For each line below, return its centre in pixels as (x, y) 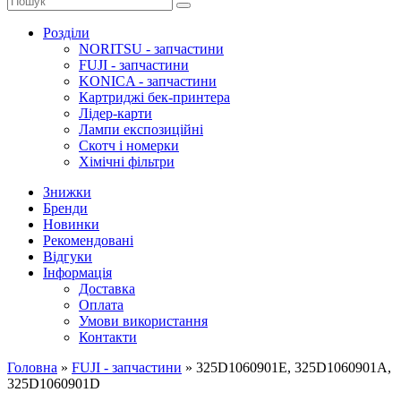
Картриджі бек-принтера (154, 97)
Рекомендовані (88, 240)
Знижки (67, 192)
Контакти (108, 337)
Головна (32, 367)
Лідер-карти (115, 113)
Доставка (107, 289)
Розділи (66, 33)
